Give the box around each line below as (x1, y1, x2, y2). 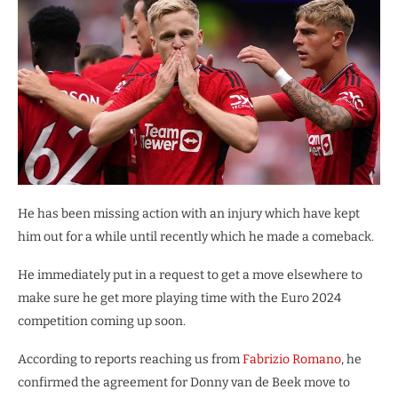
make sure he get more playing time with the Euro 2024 (18, 290, 341, 306)
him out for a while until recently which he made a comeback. (18, 228, 374, 244)
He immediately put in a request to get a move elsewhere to (18, 267, 362, 283)
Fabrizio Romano (243, 351, 341, 367)
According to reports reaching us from (18, 351, 243, 367)
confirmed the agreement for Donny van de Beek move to (18, 374, 350, 390)
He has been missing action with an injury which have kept (18, 205, 360, 221)
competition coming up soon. (18, 313, 186, 329)
